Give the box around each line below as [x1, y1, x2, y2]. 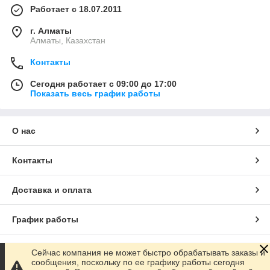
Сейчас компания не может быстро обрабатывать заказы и [31, 248, 265, 257]
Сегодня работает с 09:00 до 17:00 [30, 79, 177, 89]
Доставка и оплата [12, 185, 92, 195]
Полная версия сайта [12, 244, 103, 254]
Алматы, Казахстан [30, 36, 105, 46]
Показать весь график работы [30, 89, 160, 99]
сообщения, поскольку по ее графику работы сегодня [31, 257, 245, 267]
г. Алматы [30, 26, 72, 36]
